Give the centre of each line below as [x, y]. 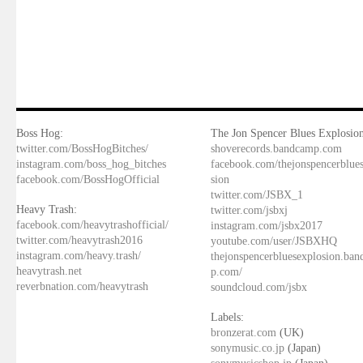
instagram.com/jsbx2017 [267, 226]
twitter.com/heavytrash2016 [79, 240]
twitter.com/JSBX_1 [257, 195]
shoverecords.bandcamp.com [276, 149]
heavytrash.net [49, 271]
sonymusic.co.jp [248, 348]
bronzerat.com [243, 333]
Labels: [227, 317]
